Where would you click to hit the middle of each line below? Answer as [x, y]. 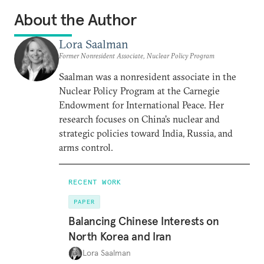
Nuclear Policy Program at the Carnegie [139, 91]
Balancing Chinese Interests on [144, 221]
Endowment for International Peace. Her [141, 105]
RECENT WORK [95, 182]
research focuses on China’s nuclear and [139, 119]
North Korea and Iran [120, 236]
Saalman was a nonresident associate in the [148, 77]
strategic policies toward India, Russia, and [146, 133]
